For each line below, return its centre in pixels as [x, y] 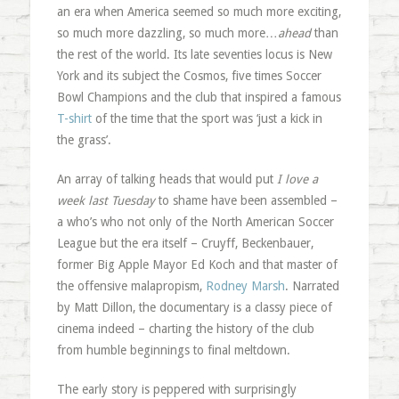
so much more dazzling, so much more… [167, 33]
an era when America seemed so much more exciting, [199, 12]
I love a [297, 179]
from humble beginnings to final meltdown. [173, 350]
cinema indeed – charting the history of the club [185, 329]
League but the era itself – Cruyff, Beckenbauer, [185, 243]
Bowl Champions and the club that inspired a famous [199, 97]
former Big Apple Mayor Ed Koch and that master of [197, 265]
